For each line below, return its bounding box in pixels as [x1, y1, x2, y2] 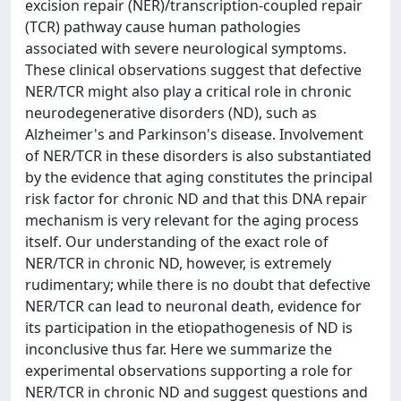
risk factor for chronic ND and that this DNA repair [25, 189, 367, 209]
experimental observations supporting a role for [25, 361, 353, 380]
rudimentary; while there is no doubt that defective [25, 275, 371, 294]
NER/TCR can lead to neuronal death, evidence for [25, 296, 362, 316]
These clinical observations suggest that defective [25, 60, 362, 80]
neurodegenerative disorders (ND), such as [25, 103, 317, 123]
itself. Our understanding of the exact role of [25, 232, 328, 252]
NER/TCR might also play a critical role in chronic [25, 81, 352, 101]
